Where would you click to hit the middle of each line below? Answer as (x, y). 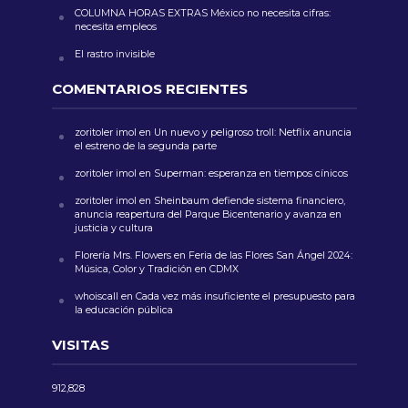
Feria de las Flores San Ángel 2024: (270, 256)
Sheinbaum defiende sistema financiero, (249, 201)
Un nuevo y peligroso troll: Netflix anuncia (252, 133)
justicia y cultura (113, 229)
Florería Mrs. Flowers (122, 256)
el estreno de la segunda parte (145, 147)
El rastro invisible (114, 55)
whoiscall (96, 297)
